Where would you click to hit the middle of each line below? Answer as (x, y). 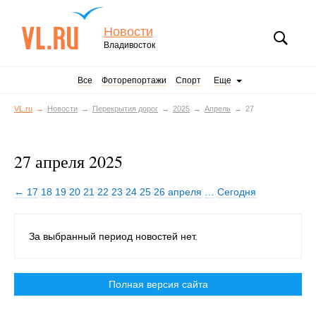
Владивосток (129, 45)
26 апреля (178, 192)
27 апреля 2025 (68, 162)
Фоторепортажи (134, 80)
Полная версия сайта (158, 284)
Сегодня (237, 192)
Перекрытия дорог (125, 109)
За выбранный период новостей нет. (113, 236)
